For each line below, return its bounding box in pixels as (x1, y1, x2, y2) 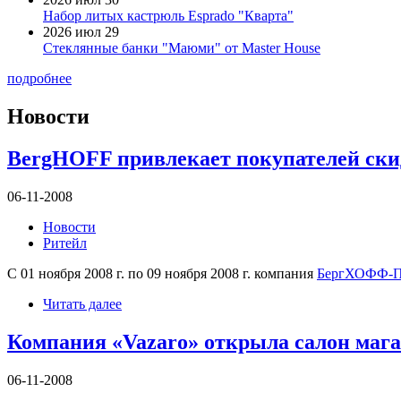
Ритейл (43, 235, 87, 251)
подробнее (7, 71, 72, 87)
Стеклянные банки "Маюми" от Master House (43, 40, 320, 56)
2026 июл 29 (43, 24, 119, 40)
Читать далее (43, 295, 122, 311)
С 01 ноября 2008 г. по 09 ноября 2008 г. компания (7, 265, 317, 281)
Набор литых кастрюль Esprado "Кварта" (43, 8, 294, 24)
